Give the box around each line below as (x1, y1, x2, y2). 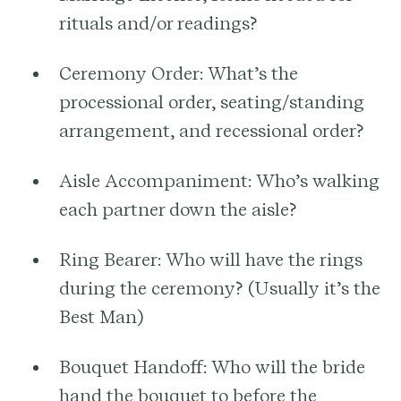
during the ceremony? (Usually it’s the (59, 277, 380, 299)
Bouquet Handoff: (59, 355, 207, 378)
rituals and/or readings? (59, 12, 258, 34)
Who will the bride (207, 355, 365, 378)
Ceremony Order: (59, 62, 203, 84)
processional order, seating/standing (59, 90, 364, 113)
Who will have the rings (161, 248, 363, 270)
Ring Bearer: (59, 248, 161, 270)
